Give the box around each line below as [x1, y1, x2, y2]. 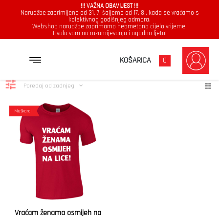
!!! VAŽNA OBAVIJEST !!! [81, 2, 138, 10]
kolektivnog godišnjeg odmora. [68, 16, 151, 23]
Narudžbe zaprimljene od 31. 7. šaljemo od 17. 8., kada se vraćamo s [20, 9, 199, 17]
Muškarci [14, 108, 32, 114]
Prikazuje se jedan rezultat [59, 55, 141, 65]
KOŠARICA [120, 55, 151, 66]
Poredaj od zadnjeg [23, 82, 74, 89]
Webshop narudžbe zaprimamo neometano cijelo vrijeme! [32, 22, 187, 30]
